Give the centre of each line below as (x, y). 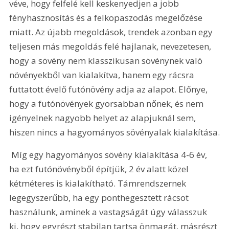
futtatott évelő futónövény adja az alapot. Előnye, (110, 89)
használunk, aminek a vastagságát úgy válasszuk (109, 212)
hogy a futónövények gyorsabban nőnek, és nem (108, 104)
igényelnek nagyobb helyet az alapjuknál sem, (104, 118)
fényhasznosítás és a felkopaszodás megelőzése (107, 18)
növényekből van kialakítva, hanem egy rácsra (103, 75)
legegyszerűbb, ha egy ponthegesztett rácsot (100, 197)
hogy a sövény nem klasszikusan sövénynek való (107, 61)
